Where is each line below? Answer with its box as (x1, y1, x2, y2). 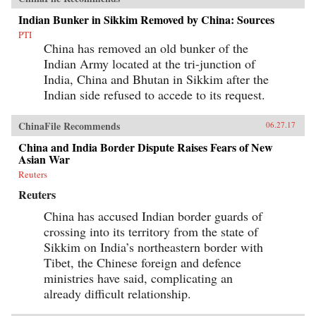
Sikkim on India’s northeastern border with (44, 238, 263, 255)
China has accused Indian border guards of (44, 207, 262, 224)
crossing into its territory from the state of (44, 222, 258, 240)
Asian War (18, 150, 70, 167)
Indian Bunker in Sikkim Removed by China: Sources (18, 11, 274, 28)
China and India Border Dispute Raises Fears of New (18, 138, 273, 155)
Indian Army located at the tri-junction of (44, 54, 255, 72)
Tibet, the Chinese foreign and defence (44, 253, 241, 271)
